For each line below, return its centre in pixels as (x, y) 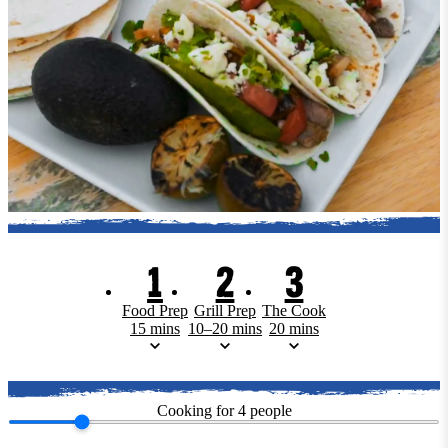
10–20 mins (225, 328)
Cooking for (195, 410)
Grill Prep (225, 310)
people (270, 410)
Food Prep (155, 310)
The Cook (294, 310)
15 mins (155, 328)
